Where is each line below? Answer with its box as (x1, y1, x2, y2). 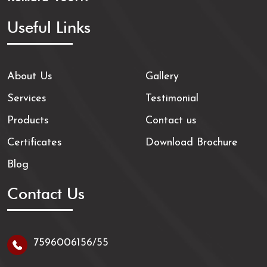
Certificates (7, 137, 62, 149)
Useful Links (7, 18, 91, 38)
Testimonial (145, 93, 198, 105)
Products (7, 115, 49, 127)
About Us (7, 71, 52, 83)
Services (7, 93, 46, 105)
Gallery (145, 71, 179, 83)
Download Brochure (145, 137, 238, 149)
